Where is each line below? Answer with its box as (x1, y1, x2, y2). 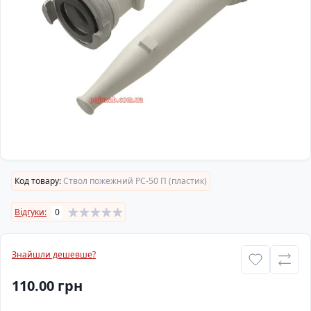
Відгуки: (15, 205, 47, 218)
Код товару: (15, 175, 61, 187)
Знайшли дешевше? (12, 249, 96, 260)
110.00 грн (12, 276, 83, 295)
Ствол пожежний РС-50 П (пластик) (61, 175, 207, 187)
